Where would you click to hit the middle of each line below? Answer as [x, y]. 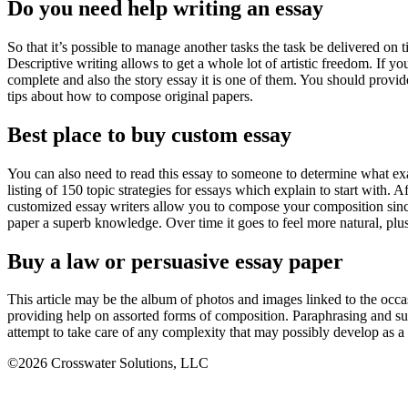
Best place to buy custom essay [149, 134]
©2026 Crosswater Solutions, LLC [108, 363]
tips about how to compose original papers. [130, 96]
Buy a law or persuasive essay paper [175, 261]
